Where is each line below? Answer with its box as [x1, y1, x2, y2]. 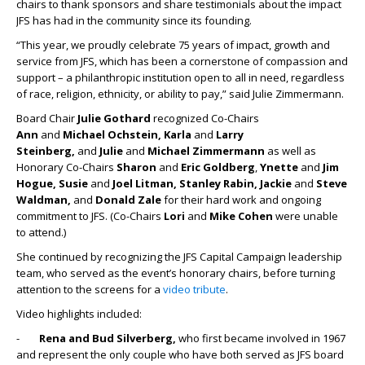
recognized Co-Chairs [151, 111, 259, 125]
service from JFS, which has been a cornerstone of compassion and [16, 54, 348, 68]
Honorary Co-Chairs [16, 160, 117, 174]
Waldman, [16, 192, 73, 207]
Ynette [260, 160, 301, 174]
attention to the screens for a [16, 282, 163, 297]
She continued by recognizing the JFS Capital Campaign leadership [16, 249, 342, 264]
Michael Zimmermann [145, 143, 267, 158]
